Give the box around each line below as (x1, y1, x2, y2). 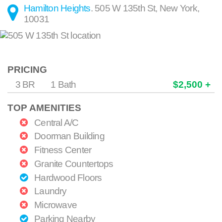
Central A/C (32, 117, 79, 128)
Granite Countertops (32, 158, 113, 169)
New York (159, 2, 197, 13)
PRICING (7, 64, 48, 75)
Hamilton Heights (24, 2, 91, 13)
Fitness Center (32, 145, 92, 156)
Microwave (32, 200, 77, 211)
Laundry (32, 186, 67, 197)
